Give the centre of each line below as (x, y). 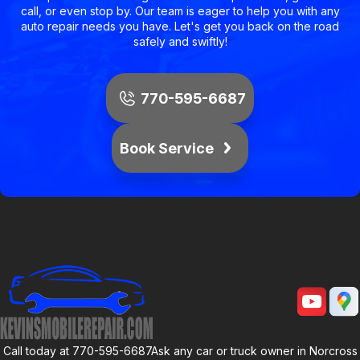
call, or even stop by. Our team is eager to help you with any (180, 11)
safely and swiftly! (180, 42)
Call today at (37, 351)
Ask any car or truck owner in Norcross (254, 351)
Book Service (166, 148)
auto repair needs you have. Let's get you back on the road (180, 27)
